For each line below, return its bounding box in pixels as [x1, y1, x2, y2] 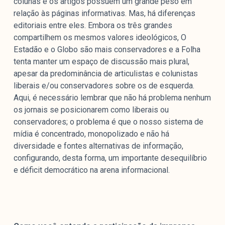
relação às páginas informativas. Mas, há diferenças [13, 9, 195, 19]
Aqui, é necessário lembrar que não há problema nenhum [13, 93, 211, 103]
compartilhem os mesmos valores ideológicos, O [13, 33, 186, 43]
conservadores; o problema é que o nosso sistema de [13, 117, 203, 127]
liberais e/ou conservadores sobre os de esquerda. [13, 81, 196, 91]
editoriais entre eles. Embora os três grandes [13, 21, 172, 31]
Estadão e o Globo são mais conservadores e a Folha [13, 45, 200, 55]
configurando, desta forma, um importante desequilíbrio [13, 153, 207, 163]
